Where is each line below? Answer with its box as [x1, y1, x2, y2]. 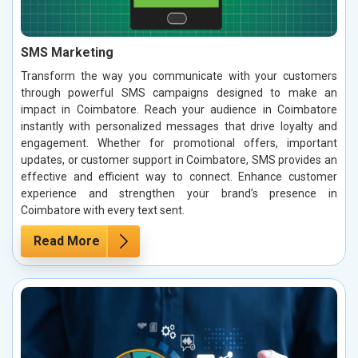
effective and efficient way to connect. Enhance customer [21, 170, 337, 184]
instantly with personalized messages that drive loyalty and [21, 120, 337, 133]
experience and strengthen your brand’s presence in [21, 187, 337, 201]
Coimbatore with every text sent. [21, 204, 185, 217]
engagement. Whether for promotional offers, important [21, 137, 337, 150]
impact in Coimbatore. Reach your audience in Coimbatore [21, 103, 337, 117]
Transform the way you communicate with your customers [21, 70, 337, 83]
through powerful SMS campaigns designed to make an [21, 86, 337, 100]
